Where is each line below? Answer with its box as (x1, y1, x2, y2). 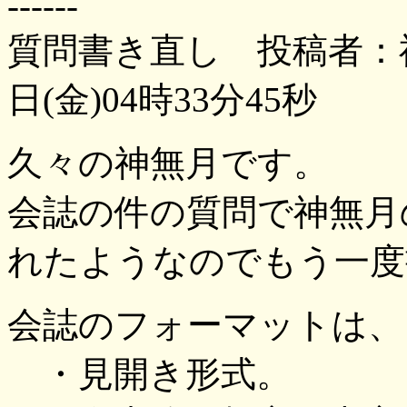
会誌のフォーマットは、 (7, 305, 403, 344)
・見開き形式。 (7, 354, 292, 393)
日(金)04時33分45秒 (7, 80, 317, 119)
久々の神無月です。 (7, 144, 329, 183)
